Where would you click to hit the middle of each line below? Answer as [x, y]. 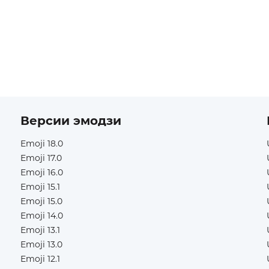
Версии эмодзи [71, 121]
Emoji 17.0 [41, 158]
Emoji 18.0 [42, 144]
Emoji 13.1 [40, 230]
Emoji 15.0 [41, 201]
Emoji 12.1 [40, 259]
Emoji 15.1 [40, 187]
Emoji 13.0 [41, 244]
